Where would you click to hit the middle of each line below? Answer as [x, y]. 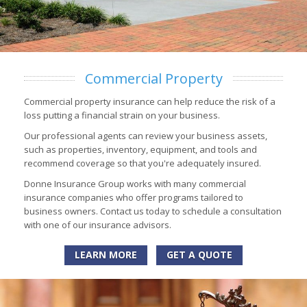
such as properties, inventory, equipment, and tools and [140, 149]
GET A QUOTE [199, 254]
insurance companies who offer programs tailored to [134, 197]
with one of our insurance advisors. [98, 224]
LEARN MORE [106, 254]
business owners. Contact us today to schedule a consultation [153, 211]
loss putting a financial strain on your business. [122, 115]
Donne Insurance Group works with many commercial [135, 183]
